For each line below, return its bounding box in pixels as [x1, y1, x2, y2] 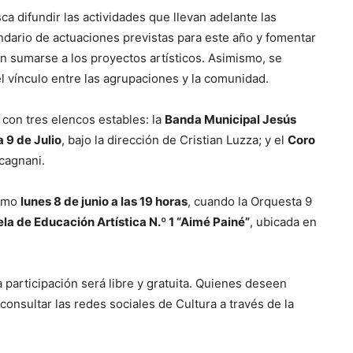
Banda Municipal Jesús [165, 112, 296, 128]
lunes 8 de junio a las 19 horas [20, 194, 188, 210]
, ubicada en [250, 214, 317, 230]
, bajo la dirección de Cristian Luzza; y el [61, 132, 288, 148]
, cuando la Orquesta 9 [188, 194, 312, 210]
